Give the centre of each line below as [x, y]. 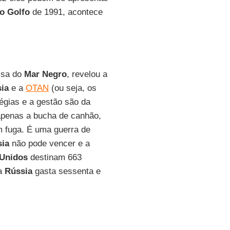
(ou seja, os [72, 88]
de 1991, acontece [66, 12]
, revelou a [87, 74]
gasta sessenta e [66, 171]
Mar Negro [45, 74]
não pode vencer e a [49, 143]
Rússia [18, 171]
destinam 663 [54, 157]
